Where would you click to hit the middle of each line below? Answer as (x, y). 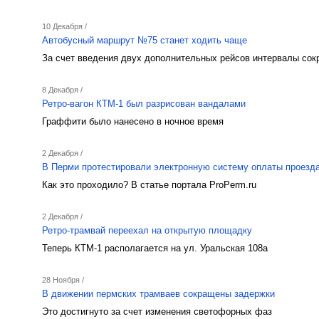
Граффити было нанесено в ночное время (133, 121)
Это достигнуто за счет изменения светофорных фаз (157, 312)
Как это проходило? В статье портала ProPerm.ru (149, 185)
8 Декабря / (62, 90)
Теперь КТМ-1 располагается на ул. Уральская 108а (155, 248)
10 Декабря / (64, 26)
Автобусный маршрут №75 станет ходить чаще (145, 40)
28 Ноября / (63, 280)
